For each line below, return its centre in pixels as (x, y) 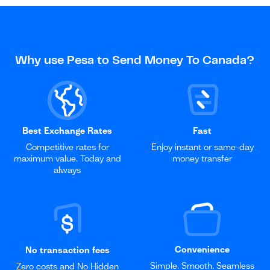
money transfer (202, 158)
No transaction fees (67, 250)
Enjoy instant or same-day (202, 147)
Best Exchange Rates (67, 130)
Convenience (202, 249)
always (67, 170)
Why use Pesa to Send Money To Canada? (135, 61)
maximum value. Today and (67, 158)
